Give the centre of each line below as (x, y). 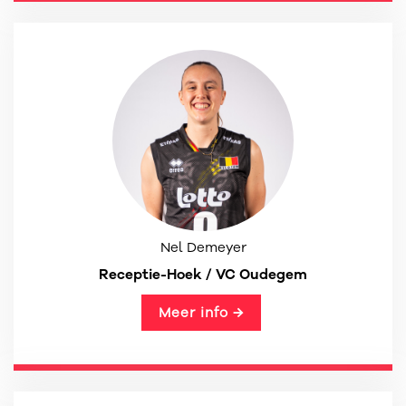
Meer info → (201, 313)
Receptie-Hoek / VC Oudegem (203, 274)
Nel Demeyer (203, 247)
